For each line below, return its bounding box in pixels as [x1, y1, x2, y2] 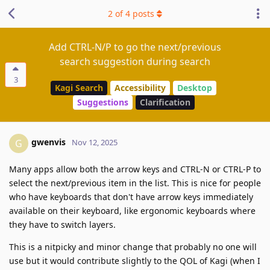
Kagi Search [55, 82, 103, 94]
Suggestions [77, 96, 128, 108]
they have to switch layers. [9, 218, 116, 230]
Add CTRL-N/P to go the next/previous [49, 40, 221, 54]
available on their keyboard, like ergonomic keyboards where [9, 204, 256, 216]
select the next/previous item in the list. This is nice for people [9, 177, 261, 189]
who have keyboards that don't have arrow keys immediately [9, 190, 253, 202]
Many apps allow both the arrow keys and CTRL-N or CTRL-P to [9, 163, 261, 175]
